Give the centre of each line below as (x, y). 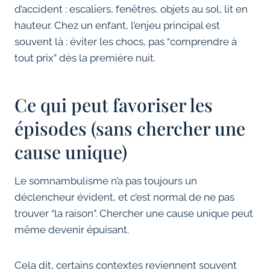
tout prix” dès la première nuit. (85, 58)
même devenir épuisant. (72, 230)
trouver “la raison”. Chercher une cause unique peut (134, 214)
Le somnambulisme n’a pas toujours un (106, 181)
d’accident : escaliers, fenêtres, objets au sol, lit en (131, 9)
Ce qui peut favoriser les (114, 105)
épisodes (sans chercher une (130, 129)
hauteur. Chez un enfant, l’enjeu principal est (117, 26)
